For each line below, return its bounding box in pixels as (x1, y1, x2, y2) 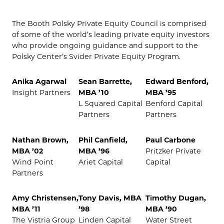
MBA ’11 (12, 204, 40, 213)
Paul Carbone (145, 135, 195, 144)
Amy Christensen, (12, 193, 78, 202)
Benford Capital (145, 99, 202, 108)
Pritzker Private (145, 146, 201, 155)
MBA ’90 (145, 204, 177, 213)
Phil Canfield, (78, 135, 128, 144)
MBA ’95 (145, 88, 176, 97)
